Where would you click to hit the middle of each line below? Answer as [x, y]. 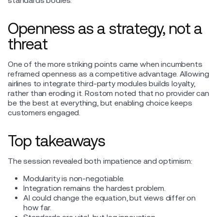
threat [28, 44]
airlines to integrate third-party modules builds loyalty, [101, 83]
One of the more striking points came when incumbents [105, 64]
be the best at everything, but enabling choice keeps [100, 103]
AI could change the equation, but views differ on [110, 198]
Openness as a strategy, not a [105, 28]
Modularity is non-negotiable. [74, 178]
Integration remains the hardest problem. [94, 188]
